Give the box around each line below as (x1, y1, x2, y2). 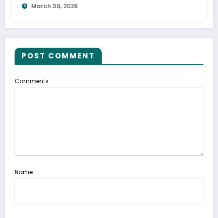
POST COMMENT (21, 51, 95, 61)
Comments (15, 77, 49, 86)
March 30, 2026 (31, 2, 78, 11)
